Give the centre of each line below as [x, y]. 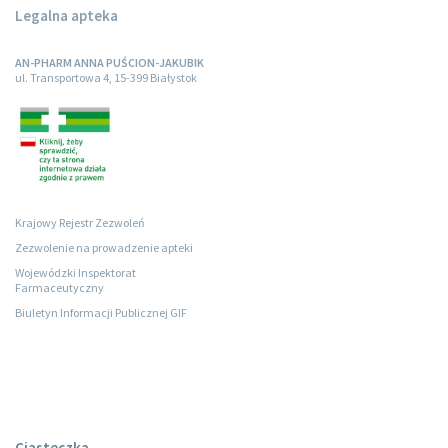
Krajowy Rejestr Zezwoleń [80, 223]
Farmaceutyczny [59, 288]
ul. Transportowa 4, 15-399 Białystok [106, 78]
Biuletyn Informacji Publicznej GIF [101, 313]
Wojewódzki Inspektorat [75, 273]
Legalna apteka [66, 16]
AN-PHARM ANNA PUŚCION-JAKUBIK [109, 63]
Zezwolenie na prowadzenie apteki [104, 248]
